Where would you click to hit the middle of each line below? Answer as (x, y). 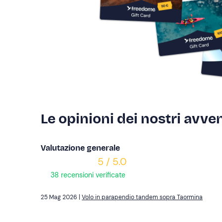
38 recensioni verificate (87, 175)
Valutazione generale (80, 148)
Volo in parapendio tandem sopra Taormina (142, 197)
